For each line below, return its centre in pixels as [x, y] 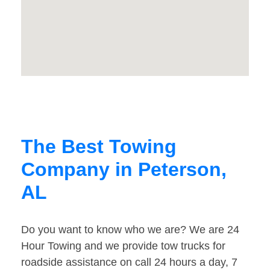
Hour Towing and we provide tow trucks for [123, 246]
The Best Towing [99, 147]
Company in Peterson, [124, 170]
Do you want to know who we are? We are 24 [130, 230]
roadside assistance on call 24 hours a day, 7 [129, 262]
